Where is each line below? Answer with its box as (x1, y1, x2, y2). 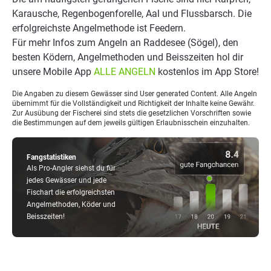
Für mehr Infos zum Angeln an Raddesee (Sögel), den (12, 37, 238, 48)
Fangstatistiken (27, 153, 76, 162)
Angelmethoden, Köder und (27, 200, 116, 209)
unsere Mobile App (12, 66, 94, 77)
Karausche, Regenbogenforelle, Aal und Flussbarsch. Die (12, 8, 252, 19)
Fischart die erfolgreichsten (27, 188, 115, 197)
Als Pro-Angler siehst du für (27, 164, 116, 172)
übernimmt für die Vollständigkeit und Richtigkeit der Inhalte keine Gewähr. (12, 99, 255, 108)
